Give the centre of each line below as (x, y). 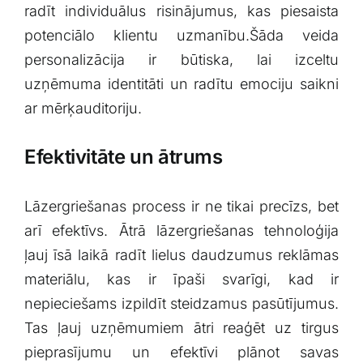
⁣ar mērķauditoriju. (83, 108)
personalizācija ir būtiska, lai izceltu (181, 59)
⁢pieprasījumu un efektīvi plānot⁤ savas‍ (181, 352)
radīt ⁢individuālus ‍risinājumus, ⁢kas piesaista (181, 11)
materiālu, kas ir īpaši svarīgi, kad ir (181, 280)
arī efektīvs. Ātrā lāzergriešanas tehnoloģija (181, 231)
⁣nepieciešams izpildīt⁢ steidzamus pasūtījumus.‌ (181, 304)
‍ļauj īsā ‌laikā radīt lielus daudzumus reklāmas (181, 255)
